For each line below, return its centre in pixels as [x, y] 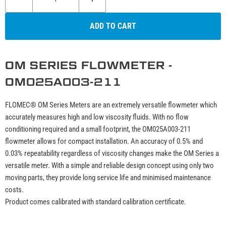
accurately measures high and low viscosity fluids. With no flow [97, 117]
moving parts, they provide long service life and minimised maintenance [108, 177]
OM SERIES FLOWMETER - [89, 65]
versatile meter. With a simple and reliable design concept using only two [109, 165]
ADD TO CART [113, 26]
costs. [14, 189]
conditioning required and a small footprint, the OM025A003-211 [98, 129]
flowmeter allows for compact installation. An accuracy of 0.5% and [104, 141]
